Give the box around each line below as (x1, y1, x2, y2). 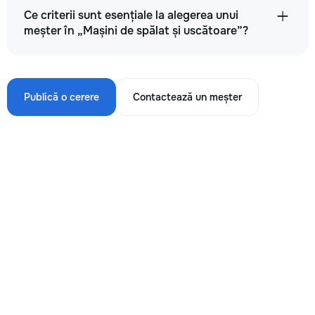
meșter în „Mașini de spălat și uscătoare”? (24, 23, 248, 38)
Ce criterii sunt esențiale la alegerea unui (24, 8, 238, 22)
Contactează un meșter (133, 91, 242, 103)
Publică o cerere (24, 91, 99, 103)
